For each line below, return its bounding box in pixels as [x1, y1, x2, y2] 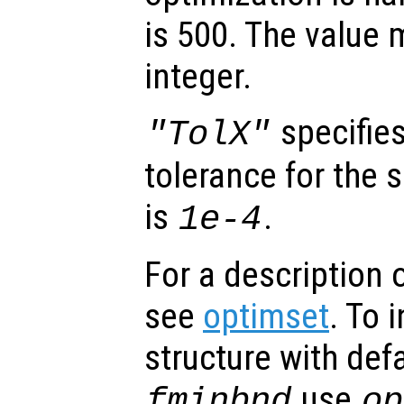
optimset [203, 296, 329, 338]
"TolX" [146, 115, 271, 156]
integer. [144, 56, 252, 98]
